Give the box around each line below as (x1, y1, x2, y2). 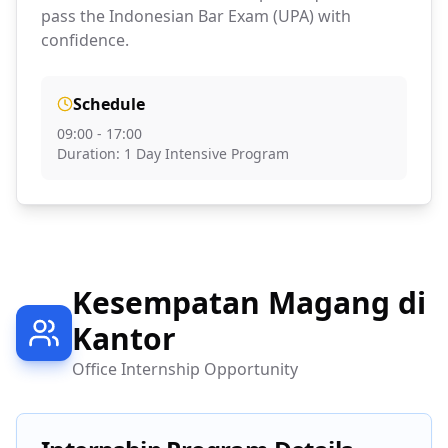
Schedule (73, 93, 145, 115)
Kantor (72, 318, 176, 359)
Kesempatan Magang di (72, 282, 426, 323)
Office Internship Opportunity (72, 358, 298, 380)
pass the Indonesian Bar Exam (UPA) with (41, 5, 351, 27)
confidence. (41, 29, 129, 51)
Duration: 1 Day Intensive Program (57, 144, 289, 163)
